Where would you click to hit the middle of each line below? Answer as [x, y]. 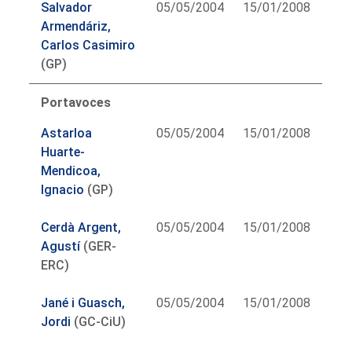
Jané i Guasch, [83, 302]
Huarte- [63, 152]
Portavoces [76, 102]
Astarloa [67, 133]
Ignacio [63, 189]
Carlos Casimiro [88, 45]
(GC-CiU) [99, 321]
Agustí [61, 246]
